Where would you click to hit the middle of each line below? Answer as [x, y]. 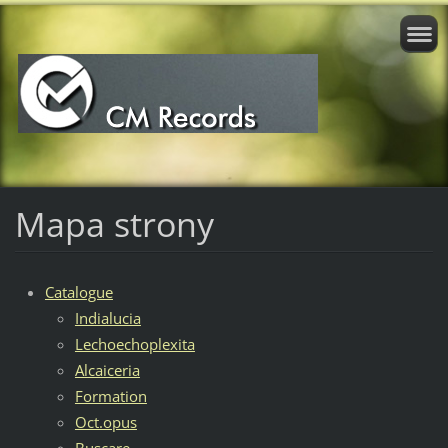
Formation [110, 395]
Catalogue [78, 291]
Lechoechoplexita [134, 343]
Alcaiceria [107, 369]
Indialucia [107, 317]
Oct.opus [105, 421]
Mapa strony [114, 223]
